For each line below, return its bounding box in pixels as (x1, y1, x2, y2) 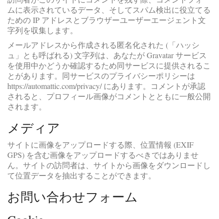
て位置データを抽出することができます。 (7, 170, 156, 180)
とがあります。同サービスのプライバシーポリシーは (7, 70, 195, 81)
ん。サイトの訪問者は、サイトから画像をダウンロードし (7, 159, 211, 170)
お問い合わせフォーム (7, 188, 138, 205)
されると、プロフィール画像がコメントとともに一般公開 (7, 91, 211, 102)
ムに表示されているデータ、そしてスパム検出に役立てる (7, 4, 211, 15)
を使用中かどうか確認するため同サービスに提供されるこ (7, 60, 211, 71)
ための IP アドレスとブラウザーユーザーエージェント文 (7, 14, 206, 25)
